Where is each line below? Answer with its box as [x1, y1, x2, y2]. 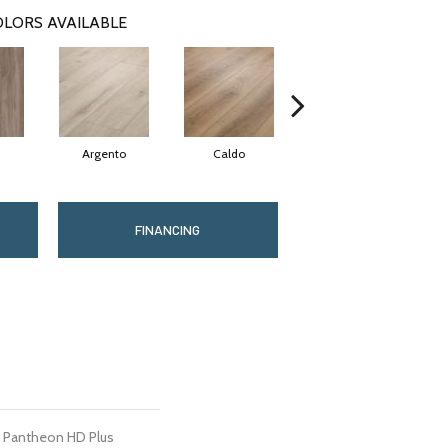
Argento [81, 146, 126, 162]
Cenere [333, 146, 374, 162]
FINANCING [135, 221, 201, 239]
